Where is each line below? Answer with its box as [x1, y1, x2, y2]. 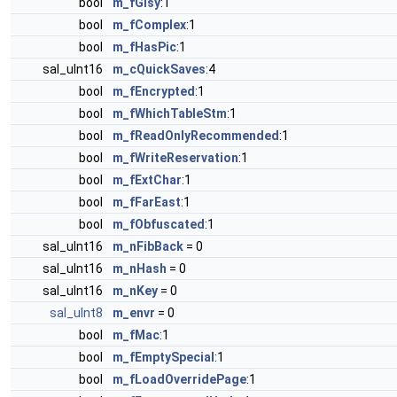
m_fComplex [113, 18, 186, 32]
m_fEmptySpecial [113, 350, 214, 364]
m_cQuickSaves [113, 62, 206, 76]
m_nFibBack [113, 239, 183, 253]
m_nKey [113, 284, 158, 298]
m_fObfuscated [113, 217, 205, 231]
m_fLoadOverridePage [113, 372, 246, 386]
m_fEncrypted [113, 84, 195, 98]
